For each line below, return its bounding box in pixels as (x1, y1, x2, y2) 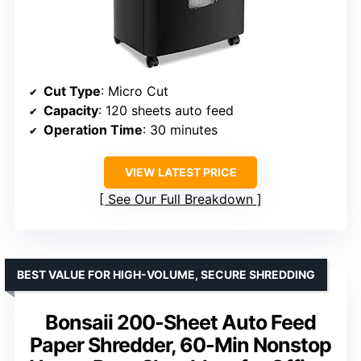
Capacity (44, 102, 98, 118)
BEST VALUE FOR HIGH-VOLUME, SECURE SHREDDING (17, 267, 315, 281)
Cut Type (44, 82, 101, 99)
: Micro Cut (101, 82, 168, 99)
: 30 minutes (143, 121, 218, 138)
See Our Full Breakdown (108, 190, 253, 207)
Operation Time (44, 121, 143, 138)
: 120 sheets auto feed (98, 102, 234, 118)
